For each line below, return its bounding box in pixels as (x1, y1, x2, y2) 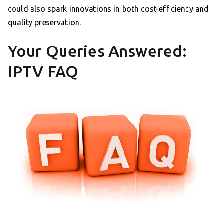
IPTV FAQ (8, 62, 78, 80)
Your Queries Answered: (8, 42, 187, 60)
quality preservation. (8, 18, 81, 27)
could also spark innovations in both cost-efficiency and (8, 4, 209, 14)
